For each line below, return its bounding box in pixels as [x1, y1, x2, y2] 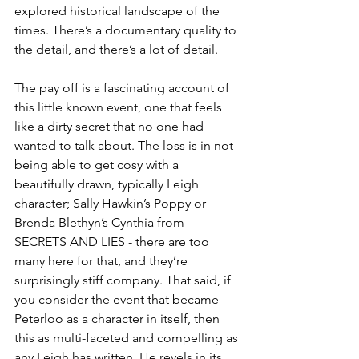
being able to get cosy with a [14, 157, 182, 173]
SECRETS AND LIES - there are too [14, 234, 212, 250]
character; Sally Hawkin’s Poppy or [14, 196, 209, 212]
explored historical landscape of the [14, 3, 223, 19]
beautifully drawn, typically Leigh [14, 176, 202, 192]
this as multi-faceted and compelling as [14, 330, 241, 346]
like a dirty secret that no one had [14, 119, 207, 135]
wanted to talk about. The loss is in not [14, 138, 236, 154]
